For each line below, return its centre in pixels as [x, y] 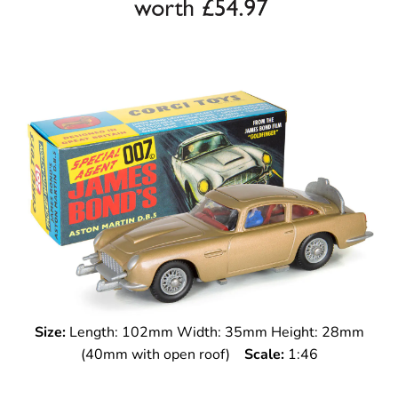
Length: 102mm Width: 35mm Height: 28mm [215, 332]
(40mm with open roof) [162, 354]
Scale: [264, 354]
